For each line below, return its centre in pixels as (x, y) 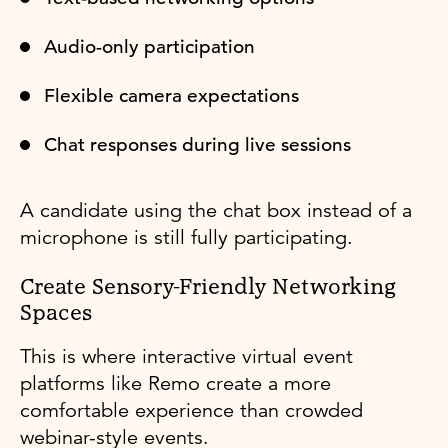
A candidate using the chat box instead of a (216, 210)
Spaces (56, 313)
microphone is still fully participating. (186, 237)
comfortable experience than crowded (191, 410)
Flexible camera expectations (171, 95)
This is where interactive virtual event (186, 356)
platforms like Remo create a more (175, 383)
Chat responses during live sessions (197, 144)
